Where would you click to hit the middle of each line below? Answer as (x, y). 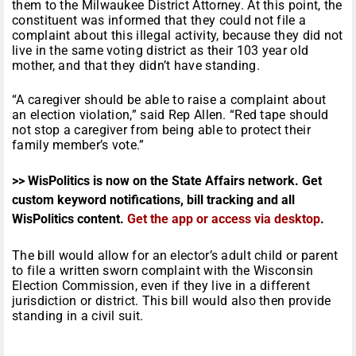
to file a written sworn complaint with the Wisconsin (163, 271)
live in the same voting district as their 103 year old (161, 51)
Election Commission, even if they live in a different (161, 286)
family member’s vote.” (78, 145)
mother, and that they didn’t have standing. (136, 66)
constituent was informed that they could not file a (159, 21)
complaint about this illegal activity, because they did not (178, 36)
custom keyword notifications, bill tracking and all (153, 200)
